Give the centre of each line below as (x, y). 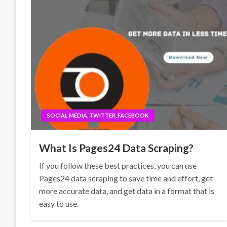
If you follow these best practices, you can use (118, 165)
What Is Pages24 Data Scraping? (117, 148)
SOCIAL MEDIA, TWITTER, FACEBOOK (98, 115)
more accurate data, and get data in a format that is (127, 191)
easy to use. (59, 203)
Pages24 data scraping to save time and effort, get (126, 178)
